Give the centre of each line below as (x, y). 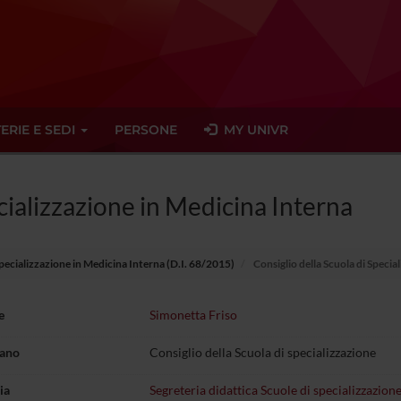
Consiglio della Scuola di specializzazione (262, 352)
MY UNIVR (252, 130)
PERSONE (146, 130)
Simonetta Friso (193, 315)
